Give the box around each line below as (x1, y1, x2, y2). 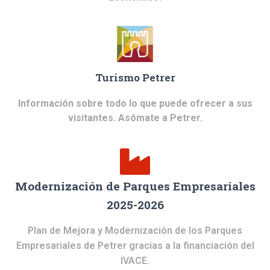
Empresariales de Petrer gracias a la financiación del (16, 239, 254, 251)
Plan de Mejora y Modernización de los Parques (28, 224, 242, 236)
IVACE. (121, 254, 149, 266)
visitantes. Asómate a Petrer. (67, 111, 202, 124)
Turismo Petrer (95, 70, 175, 84)
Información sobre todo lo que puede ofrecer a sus (17, 97, 253, 109)
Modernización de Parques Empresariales (14, 178, 256, 193)
